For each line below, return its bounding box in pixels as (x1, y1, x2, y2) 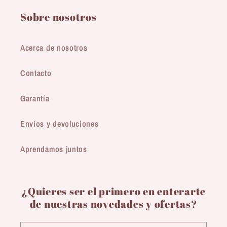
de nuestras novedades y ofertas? (29, 197, 198, 211)
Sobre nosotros (20, 10, 97, 24)
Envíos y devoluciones (20, 118, 99, 129)
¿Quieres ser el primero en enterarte (21, 184, 206, 199)
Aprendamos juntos (20, 143, 87, 155)
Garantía (20, 92, 50, 104)
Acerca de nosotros (20, 42, 88, 53)
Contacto (20, 67, 52, 79)
